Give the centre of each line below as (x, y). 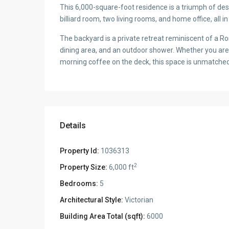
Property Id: (79, 151)
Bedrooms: (79, 184)
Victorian (138, 200)
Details (73, 125)
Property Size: (84, 167)
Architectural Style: (91, 200)
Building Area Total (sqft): (102, 216)
